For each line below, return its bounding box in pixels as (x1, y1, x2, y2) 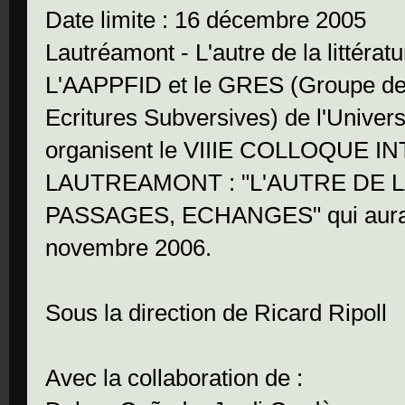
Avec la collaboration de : (45, 364, 303, 392)
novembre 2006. (45, 234, 212, 262)
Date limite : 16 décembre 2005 (45, 6, 366, 34)
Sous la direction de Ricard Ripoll (45, 299, 387, 327)
